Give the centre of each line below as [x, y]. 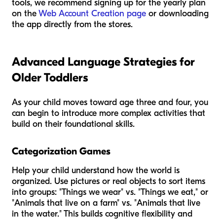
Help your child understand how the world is [96, 170]
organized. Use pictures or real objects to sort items [109, 181]
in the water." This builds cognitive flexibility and [102, 214]
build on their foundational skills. [73, 124]
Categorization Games [61, 151]
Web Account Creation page [92, 13]
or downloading [177, 13]
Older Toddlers [50, 77]
